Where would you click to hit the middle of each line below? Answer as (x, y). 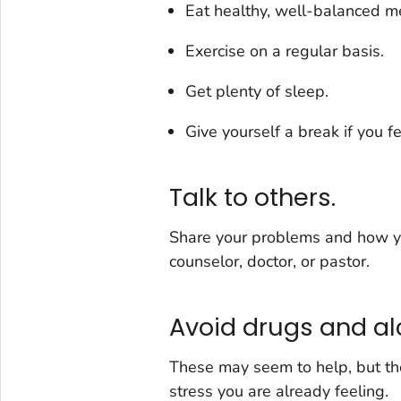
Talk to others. (252, 197)
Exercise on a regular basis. (284, 51)
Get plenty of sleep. (256, 92)
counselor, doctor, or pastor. (269, 262)
